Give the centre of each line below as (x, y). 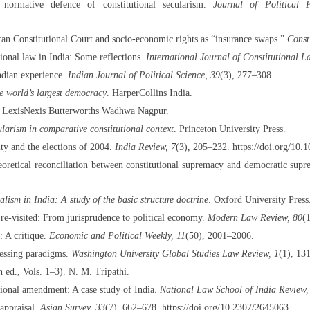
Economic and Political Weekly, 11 (117, 235)
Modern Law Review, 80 (255, 217)
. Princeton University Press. (229, 129)
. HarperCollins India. (149, 93)
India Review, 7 (145, 147)
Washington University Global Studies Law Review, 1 (175, 253)
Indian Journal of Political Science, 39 (144, 75)
